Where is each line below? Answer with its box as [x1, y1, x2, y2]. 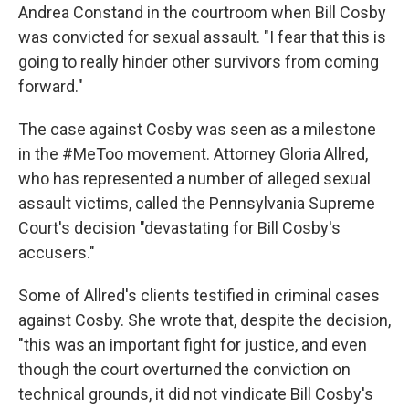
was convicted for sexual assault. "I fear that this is [18, 27, 386, 47]
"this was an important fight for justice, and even [18, 335, 367, 354]
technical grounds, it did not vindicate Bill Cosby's [18, 384, 373, 404]
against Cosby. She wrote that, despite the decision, [18, 310, 391, 330]
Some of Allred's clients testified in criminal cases [18, 286, 380, 305]
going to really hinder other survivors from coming [18, 52, 379, 71]
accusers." [18, 243, 95, 262]
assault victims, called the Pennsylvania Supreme [18, 194, 375, 213]
